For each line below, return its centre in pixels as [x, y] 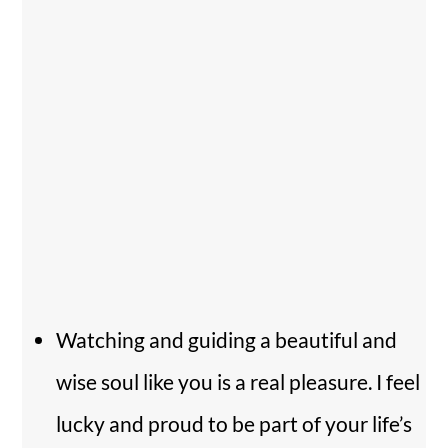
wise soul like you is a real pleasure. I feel [238, 382]
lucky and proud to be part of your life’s [234, 424]
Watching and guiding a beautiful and [226, 340]
